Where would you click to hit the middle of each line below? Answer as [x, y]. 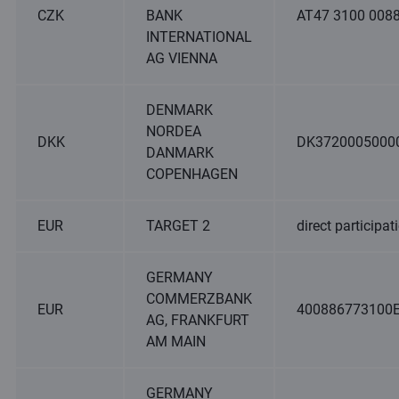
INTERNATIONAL [199, 37]
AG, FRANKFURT [198, 320]
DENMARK [179, 110]
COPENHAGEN [192, 174]
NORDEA [174, 131]
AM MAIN [176, 342]
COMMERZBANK [199, 299]
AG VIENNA [182, 58]
